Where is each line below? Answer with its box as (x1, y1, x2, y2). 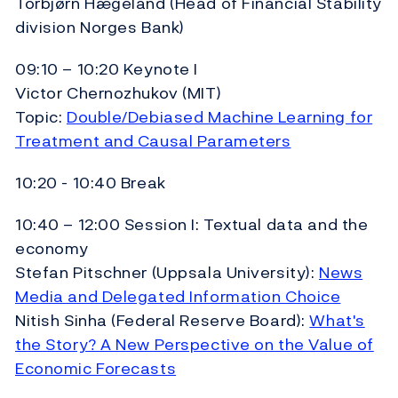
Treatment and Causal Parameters (15, 129, 291, 154)
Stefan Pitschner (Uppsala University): (15, 260, 319, 285)
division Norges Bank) (15, 15, 185, 40)
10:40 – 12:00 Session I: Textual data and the (15, 212, 369, 237)
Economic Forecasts (15, 356, 177, 381)
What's (309, 308, 365, 333)
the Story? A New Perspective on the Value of (15, 332, 374, 357)
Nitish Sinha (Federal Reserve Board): (15, 308, 310, 333)
